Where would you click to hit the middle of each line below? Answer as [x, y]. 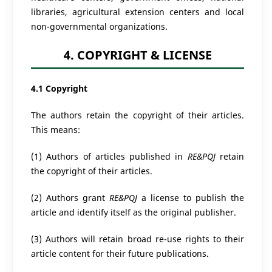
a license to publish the [191, 197]
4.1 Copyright [59, 88]
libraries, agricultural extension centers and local [138, 12]
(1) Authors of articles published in [109, 156]
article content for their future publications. [120, 253]
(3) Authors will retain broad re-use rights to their [138, 239]
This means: [55, 129]
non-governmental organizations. [99, 26]
